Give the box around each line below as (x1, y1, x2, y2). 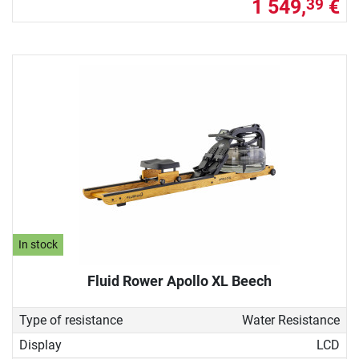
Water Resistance (241, 312, 340, 328)
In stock (18, 238, 58, 252)
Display (19, 337, 62, 353)
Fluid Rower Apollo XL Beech (87, 272, 272, 290)
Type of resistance (19, 312, 123, 328)
